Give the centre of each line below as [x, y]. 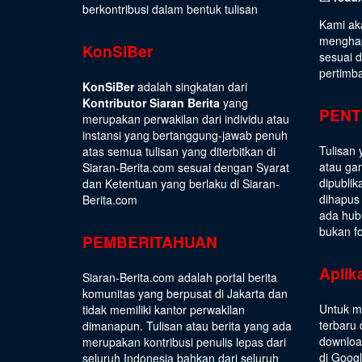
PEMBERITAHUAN [150, 242]
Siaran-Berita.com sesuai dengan [169, 168]
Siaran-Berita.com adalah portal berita [180, 278]
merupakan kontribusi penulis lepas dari [184, 342]
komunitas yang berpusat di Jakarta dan [185, 294]
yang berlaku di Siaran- [219, 184]
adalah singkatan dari [191, 87]
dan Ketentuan [120, 184]
